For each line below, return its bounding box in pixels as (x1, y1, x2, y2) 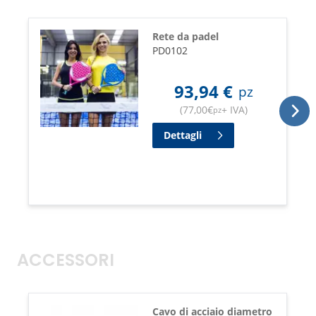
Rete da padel (152, 29, 219, 43)
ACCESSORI (17, 247, 114, 276)
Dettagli (163, 128, 202, 142)
